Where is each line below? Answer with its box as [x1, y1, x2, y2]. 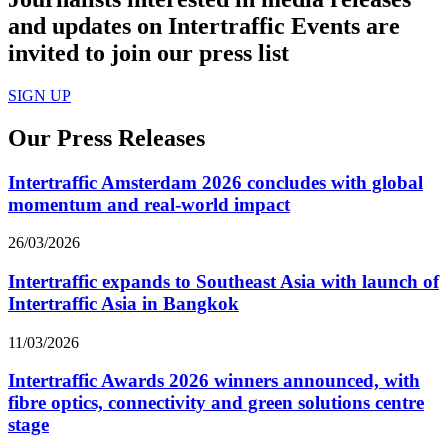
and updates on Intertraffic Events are [8, 12, 400, 39]
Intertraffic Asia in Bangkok [8, 292, 239, 314]
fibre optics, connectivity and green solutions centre [8, 392, 424, 414]
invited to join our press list [8, 39, 289, 66]
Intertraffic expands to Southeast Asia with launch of [8, 270, 439, 292]
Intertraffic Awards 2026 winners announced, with [8, 370, 420, 392]
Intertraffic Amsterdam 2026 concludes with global [8, 171, 423, 193]
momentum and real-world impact [8, 193, 290, 215]
